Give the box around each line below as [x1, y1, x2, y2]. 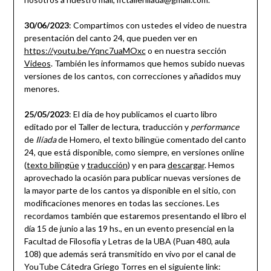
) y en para [127, 160, 168, 171]
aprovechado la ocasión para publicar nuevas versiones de [24, 172, 241, 183]
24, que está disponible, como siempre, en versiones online [24, 147, 244, 158]
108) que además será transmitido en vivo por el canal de [24, 249, 236, 260]
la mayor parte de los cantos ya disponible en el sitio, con [24, 185, 236, 196]
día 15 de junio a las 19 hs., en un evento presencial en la [24, 223, 234, 234]
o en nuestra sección [145, 45, 226, 56]
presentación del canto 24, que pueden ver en [24, 33, 197, 44]
